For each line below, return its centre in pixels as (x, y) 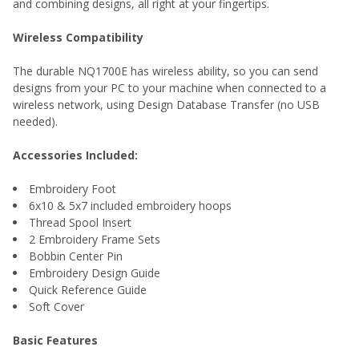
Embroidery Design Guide (95, 272)
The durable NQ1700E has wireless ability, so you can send (165, 71)
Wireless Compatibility (78, 37)
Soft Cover (56, 306)
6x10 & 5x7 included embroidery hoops (130, 205)
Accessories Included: (75, 155)
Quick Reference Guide (88, 289)
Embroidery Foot (73, 188)
